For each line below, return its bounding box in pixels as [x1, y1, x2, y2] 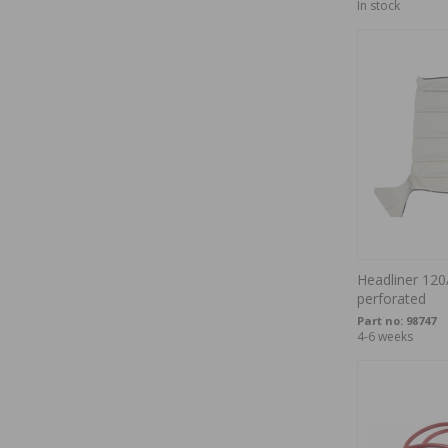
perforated [356, 288, 426, 308]
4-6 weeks [356, 327, 413, 345]
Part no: [356, 312, 406, 328]
